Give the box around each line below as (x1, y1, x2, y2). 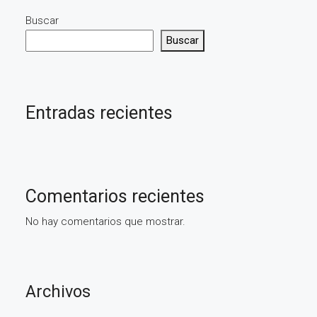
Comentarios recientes (25, 186, 204, 207)
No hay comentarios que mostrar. (25, 215, 185, 228)
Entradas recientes (25, 103, 173, 123)
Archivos (25, 282, 91, 301)
